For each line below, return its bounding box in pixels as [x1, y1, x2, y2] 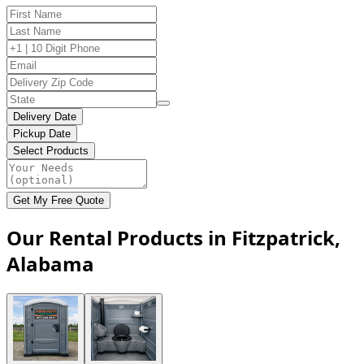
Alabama [6, 249, 94, 277]
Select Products [13, 144, 89, 157]
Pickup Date [13, 127, 71, 140]
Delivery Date [13, 110, 76, 123]
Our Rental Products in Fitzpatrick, [6, 223, 340, 251]
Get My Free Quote [13, 193, 104, 206]
